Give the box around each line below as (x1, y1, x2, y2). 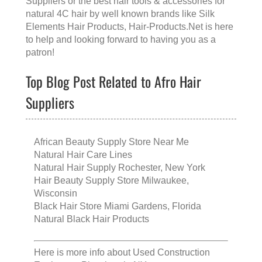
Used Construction (133, 247, 210, 258)
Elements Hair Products (26, 22, 124, 32)
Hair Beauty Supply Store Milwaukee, (34, 175, 189, 186)
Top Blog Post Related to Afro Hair (26, 71, 201, 92)
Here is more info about (34, 247, 133, 258)
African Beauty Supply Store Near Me (34, 137, 189, 147)
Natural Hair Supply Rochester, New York (34, 163, 205, 173)
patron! (26, 47, 54, 58)
